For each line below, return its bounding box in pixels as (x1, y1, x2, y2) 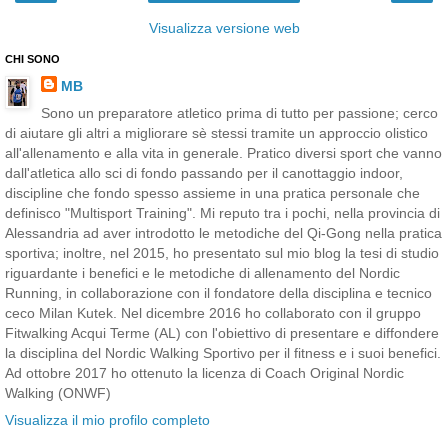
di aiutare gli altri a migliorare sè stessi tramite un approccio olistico (5, 125, 428, 142)
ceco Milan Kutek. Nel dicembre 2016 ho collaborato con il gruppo (5, 305, 421, 322)
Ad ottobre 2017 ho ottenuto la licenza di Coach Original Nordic (5, 365, 404, 382)
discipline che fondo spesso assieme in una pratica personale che (5, 185, 420, 202)
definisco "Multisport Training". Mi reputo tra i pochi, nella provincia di (5, 205, 440, 222)
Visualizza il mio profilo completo (5, 412, 210, 429)
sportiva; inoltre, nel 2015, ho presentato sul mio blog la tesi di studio (5, 245, 439, 262)
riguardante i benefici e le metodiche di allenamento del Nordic (5, 265, 400, 282)
